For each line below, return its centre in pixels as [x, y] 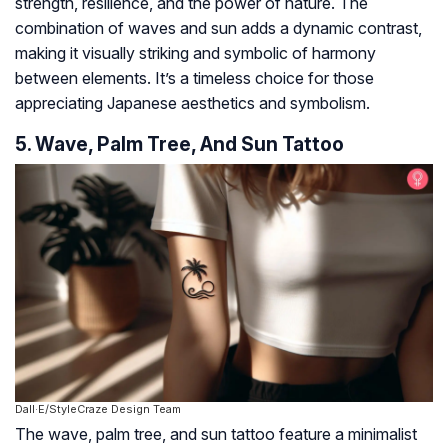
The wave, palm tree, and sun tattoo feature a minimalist [216, 434]
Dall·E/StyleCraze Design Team [98, 409]
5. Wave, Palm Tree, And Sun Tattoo [179, 143]
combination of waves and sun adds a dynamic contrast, [218, 27]
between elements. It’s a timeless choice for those [194, 77]
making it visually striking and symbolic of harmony [195, 52]
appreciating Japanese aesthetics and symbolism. [192, 102]
